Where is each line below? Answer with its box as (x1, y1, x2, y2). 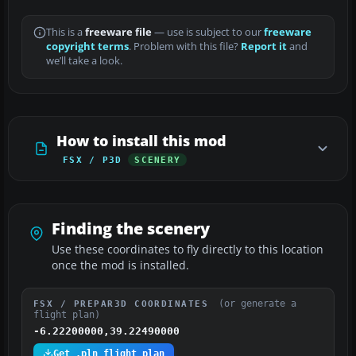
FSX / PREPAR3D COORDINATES (33, 298, 215, 308)
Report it (241, 39, 287, 53)
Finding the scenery (52, 217, 210, 239)
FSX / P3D (63, 154, 122, 164)
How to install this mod (56, 130, 226, 150)
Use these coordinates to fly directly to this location (52, 242, 323, 257)
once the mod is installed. (52, 257, 189, 273)
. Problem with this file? (129, 39, 241, 53)
